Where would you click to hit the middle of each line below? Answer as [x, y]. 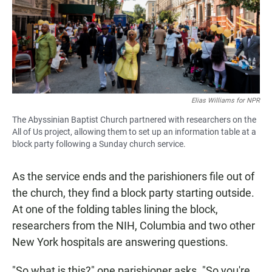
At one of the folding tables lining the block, [115, 209]
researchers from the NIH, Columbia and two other [134, 225]
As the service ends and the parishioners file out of [133, 176]
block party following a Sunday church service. [99, 144]
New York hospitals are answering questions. [120, 242]
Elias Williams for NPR [226, 100]
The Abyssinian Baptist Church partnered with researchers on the [134, 119]
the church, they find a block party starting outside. [133, 192]
